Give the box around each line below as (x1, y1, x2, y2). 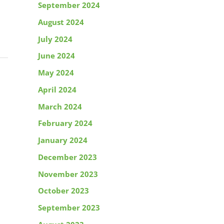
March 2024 (38, 101, 82, 111)
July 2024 (38, 33, 72, 44)
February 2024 (38, 118, 92, 128)
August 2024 (38, 16, 84, 27)
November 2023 (38, 168, 98, 179)
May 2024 (38, 67, 74, 78)
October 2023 (38, 185, 89, 196)
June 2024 (38, 50, 75, 61)
